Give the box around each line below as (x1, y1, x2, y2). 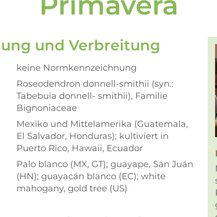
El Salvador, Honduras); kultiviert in (16, 131, 169, 141)
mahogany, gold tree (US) (16, 183, 127, 194)
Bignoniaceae (16, 103, 77, 113)
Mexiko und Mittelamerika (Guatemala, (16, 119, 188, 129)
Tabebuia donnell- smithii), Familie (16, 91, 168, 101)
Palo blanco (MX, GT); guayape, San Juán (16, 159, 193, 170)
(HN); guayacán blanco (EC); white (16, 171, 166, 182)
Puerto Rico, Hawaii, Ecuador (16, 143, 143, 154)
